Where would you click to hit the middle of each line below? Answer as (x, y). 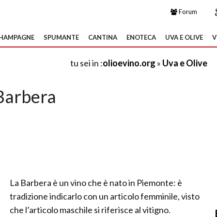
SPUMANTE (61, 37)
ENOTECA (141, 37)
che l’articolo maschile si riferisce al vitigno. (90, 210)
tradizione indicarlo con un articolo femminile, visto (105, 196)
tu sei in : (86, 63)
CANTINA (103, 37)
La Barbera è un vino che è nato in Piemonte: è (96, 183)
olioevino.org (129, 63)
